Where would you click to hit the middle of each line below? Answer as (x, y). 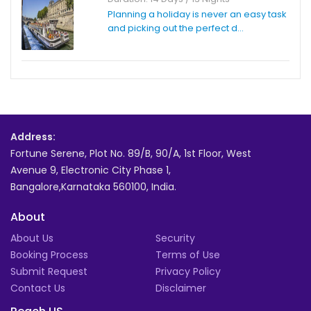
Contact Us (38, 288)
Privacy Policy (188, 271)
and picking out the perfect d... (175, 28)
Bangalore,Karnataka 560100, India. (93, 186)
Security (175, 238)
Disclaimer (181, 288)
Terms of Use (188, 254)
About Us (32, 238)
